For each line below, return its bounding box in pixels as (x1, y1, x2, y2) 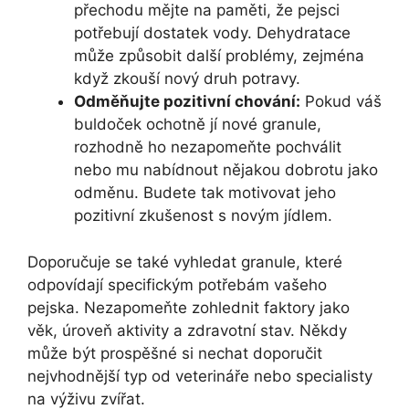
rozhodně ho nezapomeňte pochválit (74, 138, 341, 157)
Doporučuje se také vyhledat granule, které (27, 252, 342, 271)
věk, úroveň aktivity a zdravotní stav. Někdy (27, 320, 347, 340)
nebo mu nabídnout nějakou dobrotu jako (74, 161, 378, 180)
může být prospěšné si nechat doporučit (27, 343, 322, 362)
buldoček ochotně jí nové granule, (74, 115, 321, 134)
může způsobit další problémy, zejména (74, 47, 364, 66)
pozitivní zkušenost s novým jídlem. (74, 206, 332, 225)
